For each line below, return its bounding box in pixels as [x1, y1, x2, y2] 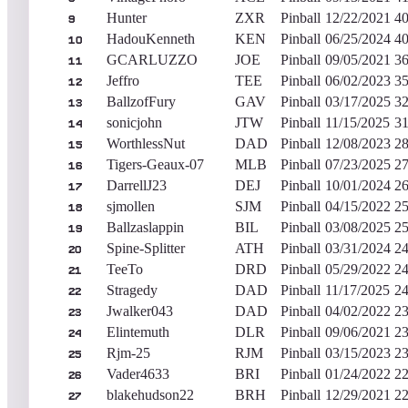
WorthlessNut [107, 135, 185, 151]
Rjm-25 [107, 344, 150, 361]
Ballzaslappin [107, 219, 184, 235]
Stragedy [107, 281, 158, 298]
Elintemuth [107, 323, 169, 340]
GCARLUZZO [107, 51, 198, 67]
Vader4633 [107, 365, 169, 382]
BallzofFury [107, 93, 176, 109]
